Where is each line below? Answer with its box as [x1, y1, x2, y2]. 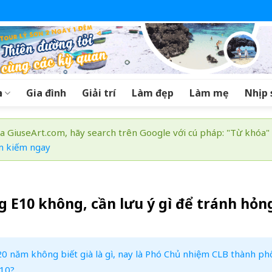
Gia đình [26, 86, 67, 100]
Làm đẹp [132, 86, 174, 100]
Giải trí [82, 86, 117, 100]
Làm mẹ [189, 86, 229, 100]
